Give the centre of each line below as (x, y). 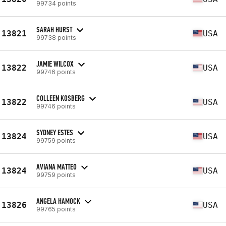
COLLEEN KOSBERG (61, 98)
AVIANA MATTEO (56, 166)
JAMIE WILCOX (55, 64)
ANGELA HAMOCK (58, 201)
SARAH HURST (54, 29)
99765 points (56, 209)
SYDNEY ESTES (55, 132)
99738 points (56, 37)
